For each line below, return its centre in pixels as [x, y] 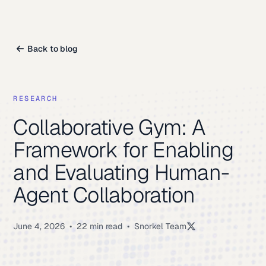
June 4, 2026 [39, 226]
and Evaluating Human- [121, 172]
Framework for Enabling [123, 150]
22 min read [100, 226]
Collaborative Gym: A [109, 127]
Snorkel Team [161, 226]
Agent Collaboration [104, 195]
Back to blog [53, 49]
